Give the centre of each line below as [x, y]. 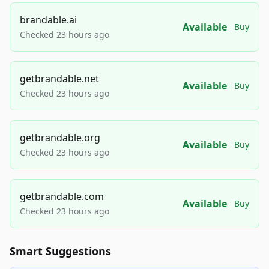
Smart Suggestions [60, 251]
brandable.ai [48, 20]
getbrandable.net [59, 79]
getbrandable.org [60, 138]
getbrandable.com [62, 196]
